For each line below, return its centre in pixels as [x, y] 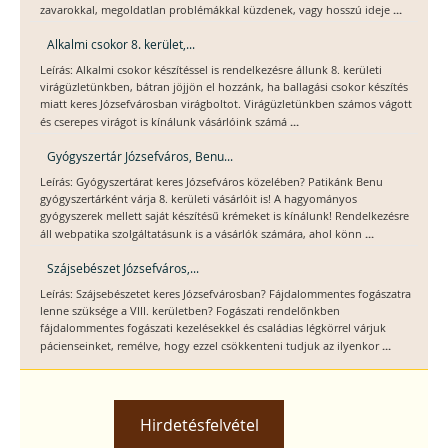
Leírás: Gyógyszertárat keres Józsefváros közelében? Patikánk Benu [211, 182]
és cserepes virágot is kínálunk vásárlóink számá [165, 122]
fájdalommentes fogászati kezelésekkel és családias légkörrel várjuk [213, 328]
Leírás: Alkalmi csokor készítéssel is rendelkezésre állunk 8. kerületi [211, 70]
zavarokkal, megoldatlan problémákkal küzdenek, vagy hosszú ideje [216, 10]
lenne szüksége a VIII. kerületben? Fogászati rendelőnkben [190, 311]
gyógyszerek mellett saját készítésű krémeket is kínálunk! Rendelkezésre [224, 216]
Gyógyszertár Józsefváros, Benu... [140, 156]
